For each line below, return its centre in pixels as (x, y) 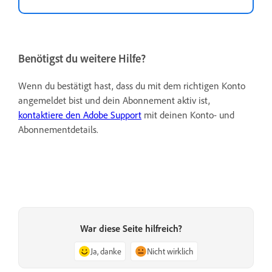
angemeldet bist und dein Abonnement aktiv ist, (114, 100)
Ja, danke (106, 251)
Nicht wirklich (170, 251)
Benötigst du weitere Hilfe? (82, 58)
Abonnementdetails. (58, 130)
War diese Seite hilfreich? (131, 228)
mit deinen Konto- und (188, 115)
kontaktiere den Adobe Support (80, 115)
